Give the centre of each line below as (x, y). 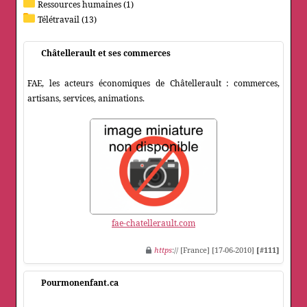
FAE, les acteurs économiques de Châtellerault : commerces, (153, 84)
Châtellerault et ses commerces (106, 53)
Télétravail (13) (67, 20)
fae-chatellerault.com (153, 223)
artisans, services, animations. (86, 99)
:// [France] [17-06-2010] (214, 250)
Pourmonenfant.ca (80, 283)
